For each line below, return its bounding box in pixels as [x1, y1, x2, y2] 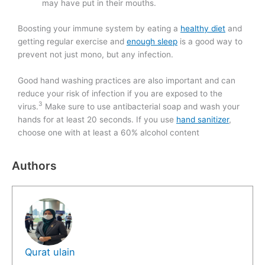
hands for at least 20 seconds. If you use [18, 114, 176, 124]
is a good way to [177, 36, 243, 46]
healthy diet [180, 23, 225, 33]
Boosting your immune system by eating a [18, 23, 180, 33]
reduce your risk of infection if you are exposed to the [18, 88, 222, 98]
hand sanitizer [176, 114, 229, 124]
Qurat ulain [24, 246, 75, 258]
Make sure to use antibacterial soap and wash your [43, 101, 240, 111]
